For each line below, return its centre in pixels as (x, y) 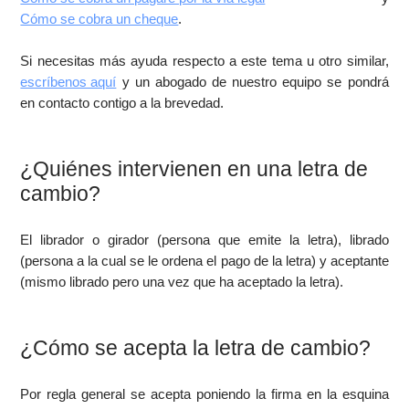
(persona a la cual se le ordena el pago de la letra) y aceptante (204, 261)
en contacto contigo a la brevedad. (122, 103)
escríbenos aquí (68, 82)
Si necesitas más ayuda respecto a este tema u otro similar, (204, 61)
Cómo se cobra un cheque (100, 19)
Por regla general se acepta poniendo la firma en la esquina (204, 394)
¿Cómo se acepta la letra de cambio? (196, 348)
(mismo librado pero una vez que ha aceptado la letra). (182, 282)
